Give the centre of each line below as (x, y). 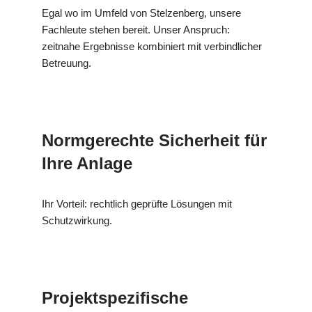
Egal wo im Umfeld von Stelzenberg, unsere (141, 13)
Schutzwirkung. (77, 220)
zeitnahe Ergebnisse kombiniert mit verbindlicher (152, 46)
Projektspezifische (115, 297)
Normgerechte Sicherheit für (154, 140)
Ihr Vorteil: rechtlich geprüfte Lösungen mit (137, 203)
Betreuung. (67, 63)
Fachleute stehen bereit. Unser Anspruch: (136, 29)
